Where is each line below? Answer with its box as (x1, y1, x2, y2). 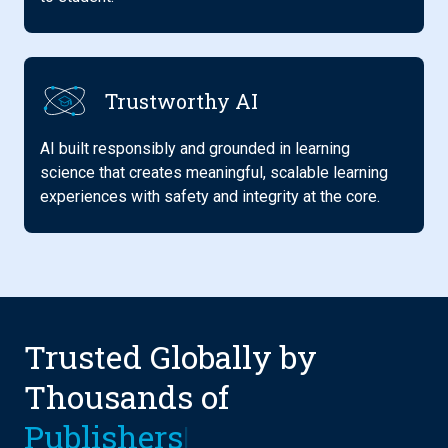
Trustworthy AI (104, 88, 258, 115)
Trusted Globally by (24, 335, 317, 379)
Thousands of (24, 375, 229, 419)
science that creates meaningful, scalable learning (40, 163, 388, 183)
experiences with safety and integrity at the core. (40, 187, 380, 207)
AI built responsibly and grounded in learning (40, 139, 350, 159)
